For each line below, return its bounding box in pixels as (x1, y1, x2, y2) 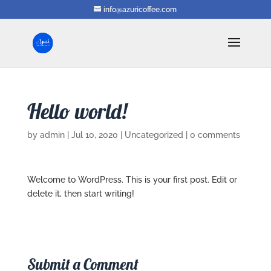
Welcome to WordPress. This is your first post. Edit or (27, 175, 237, 184)
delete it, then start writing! (27, 189, 134, 198)
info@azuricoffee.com (103, 5, 177, 14)
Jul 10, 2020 (71, 130, 118, 140)
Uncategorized (124, 130, 183, 140)
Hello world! (27, 98, 127, 125)
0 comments (189, 130, 240, 140)
